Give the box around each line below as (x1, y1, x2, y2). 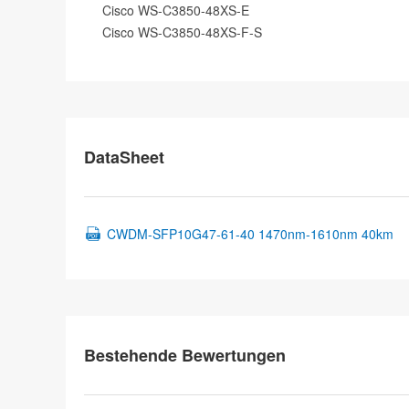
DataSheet (84, 144, 164, 169)
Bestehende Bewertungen (84, 342, 286, 367)
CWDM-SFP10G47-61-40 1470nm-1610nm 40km (107, 224, 393, 243)
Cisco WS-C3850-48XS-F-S (102, 22, 262, 41)
